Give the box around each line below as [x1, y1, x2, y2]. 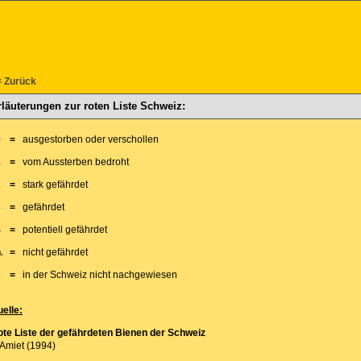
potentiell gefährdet [22, 224, 107, 235]
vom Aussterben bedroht [22, 156, 129, 168]
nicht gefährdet [22, 247, 88, 258]
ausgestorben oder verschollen [22, 134, 159, 145]
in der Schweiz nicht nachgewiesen [22, 269, 177, 280]
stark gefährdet [22, 179, 88, 190]
